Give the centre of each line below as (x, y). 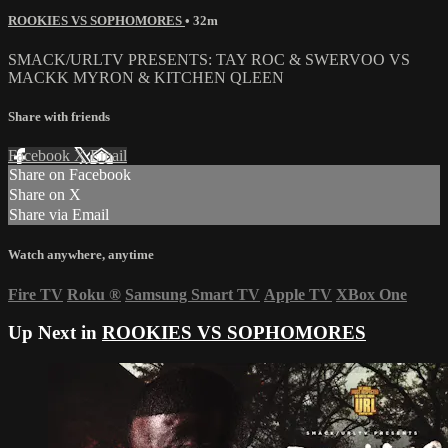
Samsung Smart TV (192, 294)
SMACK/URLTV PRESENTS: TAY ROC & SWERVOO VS (209, 59)
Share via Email (59, 215)
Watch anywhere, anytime (81, 255)
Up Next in (55, 333)
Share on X (45, 195)
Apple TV (298, 294)
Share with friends (59, 117)
